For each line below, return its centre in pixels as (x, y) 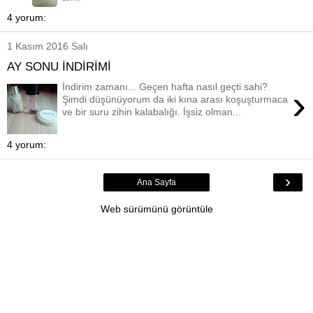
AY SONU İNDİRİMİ (59, 66)
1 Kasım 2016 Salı (48, 46)
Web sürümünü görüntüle (156, 209)
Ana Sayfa (156, 183)
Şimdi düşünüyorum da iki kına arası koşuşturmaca (175, 99)
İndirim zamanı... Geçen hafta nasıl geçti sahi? (165, 86)
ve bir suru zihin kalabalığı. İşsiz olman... (152, 111)
